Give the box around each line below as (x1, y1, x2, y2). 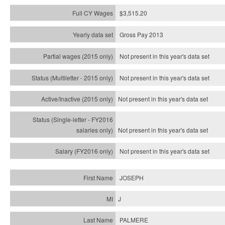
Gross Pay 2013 (120, 30, 163, 39)
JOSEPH (120, 173, 144, 182)
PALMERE (120, 215, 148, 224)
